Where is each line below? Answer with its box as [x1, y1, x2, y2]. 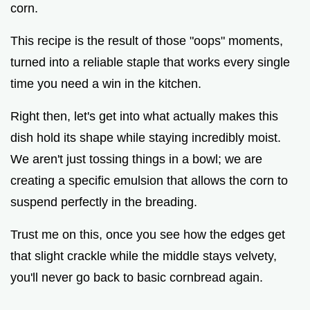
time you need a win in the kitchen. [10, 76, 201, 91]
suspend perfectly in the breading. [10, 194, 197, 209]
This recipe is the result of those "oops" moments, [10, 33, 283, 48]
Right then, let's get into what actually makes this [10, 109, 278, 123]
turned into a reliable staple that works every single [10, 55, 290, 69]
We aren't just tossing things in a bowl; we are [10, 152, 262, 166]
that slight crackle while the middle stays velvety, [10, 248, 277, 263]
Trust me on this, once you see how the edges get [10, 227, 285, 241]
